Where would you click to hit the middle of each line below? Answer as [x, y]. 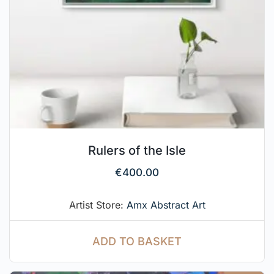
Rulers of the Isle [137, 150]
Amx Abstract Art [166, 205]
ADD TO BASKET [137, 241]
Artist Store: [98, 205]
